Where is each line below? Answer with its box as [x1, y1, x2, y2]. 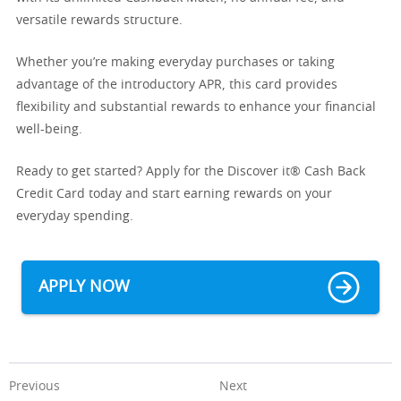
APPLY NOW [38, 278, 130, 295]
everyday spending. [16, 210, 133, 223]
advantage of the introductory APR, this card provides [16, 79, 337, 91]
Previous [9, 380, 60, 393]
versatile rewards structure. [16, 14, 183, 27]
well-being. [16, 124, 82, 136]
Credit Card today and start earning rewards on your [16, 188, 332, 200]
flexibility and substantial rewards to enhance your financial [16, 101, 376, 114]
